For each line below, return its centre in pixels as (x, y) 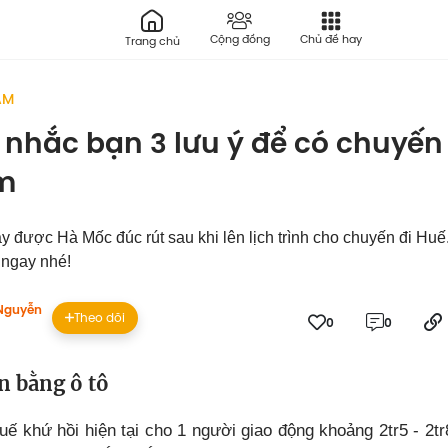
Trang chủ (152, 41)
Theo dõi (99, 317)
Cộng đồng (239, 39)
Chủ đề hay (330, 39)
